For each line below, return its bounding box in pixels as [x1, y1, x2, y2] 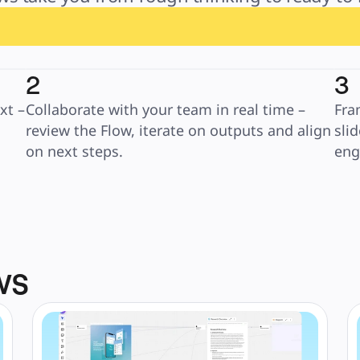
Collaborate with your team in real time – [26, 100, 305, 119]
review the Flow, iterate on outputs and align [26, 121, 331, 140]
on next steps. [26, 141, 123, 161]
